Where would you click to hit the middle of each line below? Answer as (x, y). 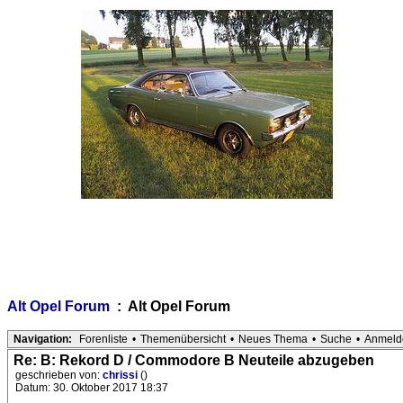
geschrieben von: (59, 376)
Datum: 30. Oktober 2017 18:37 (92, 388)
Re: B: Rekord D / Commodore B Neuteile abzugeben (194, 361)
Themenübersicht (183, 340)
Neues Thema (273, 340)
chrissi (121, 376)
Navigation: (43, 340)
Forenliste (103, 340)
